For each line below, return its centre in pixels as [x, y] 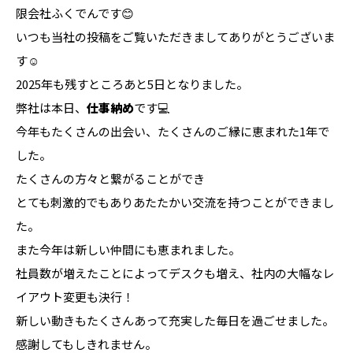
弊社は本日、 [51, 108]
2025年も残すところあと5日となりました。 [132, 84]
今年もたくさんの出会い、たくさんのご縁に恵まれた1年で [173, 131]
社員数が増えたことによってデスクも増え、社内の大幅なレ [175, 273]
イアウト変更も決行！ [75, 297]
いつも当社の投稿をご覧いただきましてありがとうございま [175, 37]
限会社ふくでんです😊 [75, 13]
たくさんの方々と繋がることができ [110, 178]
